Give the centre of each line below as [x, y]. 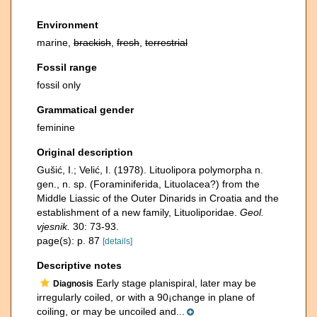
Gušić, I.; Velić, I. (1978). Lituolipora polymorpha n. [150, 170]
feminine [56, 127]
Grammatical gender [85, 110]
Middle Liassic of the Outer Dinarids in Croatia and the [158, 198]
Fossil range [67, 67]
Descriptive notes [79, 265]
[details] [117, 241]
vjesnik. [53, 226]
